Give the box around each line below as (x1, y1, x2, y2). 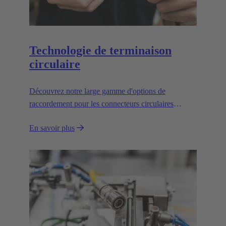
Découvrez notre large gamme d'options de (29, 87, 165, 96)
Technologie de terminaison (29, 43, 172, 57)
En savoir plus (29, 124, 75, 133)
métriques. (29, 112, 62, 121)
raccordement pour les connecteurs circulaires (29, 99, 174, 108)
